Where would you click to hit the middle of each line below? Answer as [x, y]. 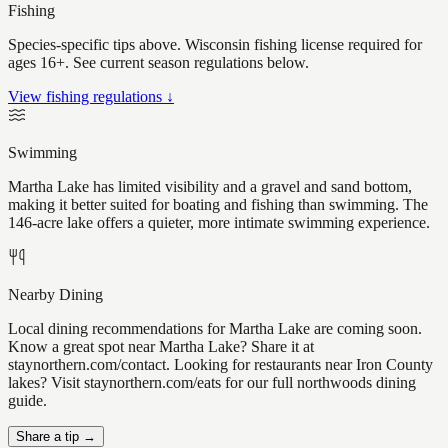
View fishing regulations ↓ [91, 97]
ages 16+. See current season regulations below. [158, 63]
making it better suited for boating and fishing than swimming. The [218, 205]
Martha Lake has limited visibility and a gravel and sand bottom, [210, 187]
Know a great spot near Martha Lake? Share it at [161, 347]
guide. [27, 401]
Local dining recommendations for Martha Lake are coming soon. [215, 329]
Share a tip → [56, 437]
